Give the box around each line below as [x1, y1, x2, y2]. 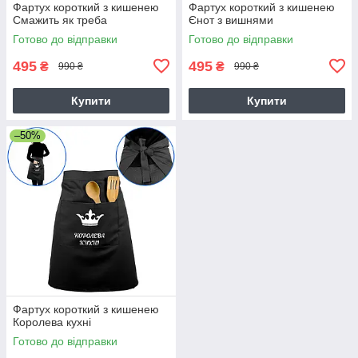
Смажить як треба [13, 13, 107, 26]
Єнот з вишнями [189, 13, 273, 26]
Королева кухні [13, 315, 91, 328]
